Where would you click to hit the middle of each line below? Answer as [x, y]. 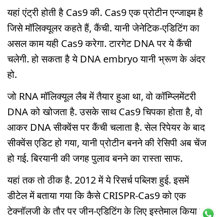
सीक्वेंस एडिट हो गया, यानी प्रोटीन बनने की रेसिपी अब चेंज [107, 142]
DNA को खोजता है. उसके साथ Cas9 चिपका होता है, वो [105, 111]
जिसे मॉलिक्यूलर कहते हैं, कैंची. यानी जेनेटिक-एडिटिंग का [103, 28]
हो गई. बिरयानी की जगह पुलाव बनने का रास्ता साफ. [95, 158]
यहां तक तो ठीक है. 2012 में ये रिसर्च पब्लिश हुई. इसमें [98, 180]
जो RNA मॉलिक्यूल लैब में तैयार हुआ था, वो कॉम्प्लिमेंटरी [102, 96]
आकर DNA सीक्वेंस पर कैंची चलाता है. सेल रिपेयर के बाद [106, 127]
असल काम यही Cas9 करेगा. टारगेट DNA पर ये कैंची [100, 43]
